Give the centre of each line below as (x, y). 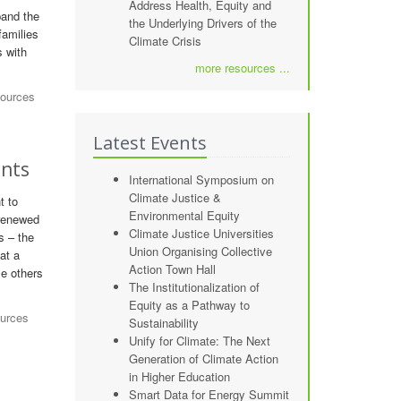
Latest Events (149, 143)
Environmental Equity (184, 215)
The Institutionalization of (194, 287)
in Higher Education (179, 376)
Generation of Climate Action (203, 358)
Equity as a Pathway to (189, 305)
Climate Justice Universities (201, 233)
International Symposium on (201, 179)
